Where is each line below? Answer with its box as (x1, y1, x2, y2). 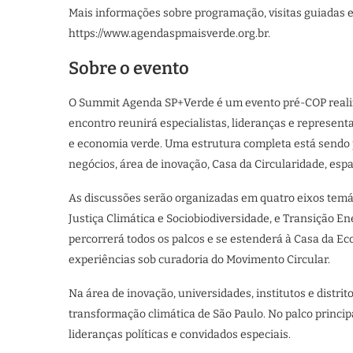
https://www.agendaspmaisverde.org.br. (69, 26, 270, 40)
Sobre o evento (69, 57, 189, 79)
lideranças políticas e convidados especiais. (69, 327, 291, 341)
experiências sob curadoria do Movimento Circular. (69, 252, 330, 266)
